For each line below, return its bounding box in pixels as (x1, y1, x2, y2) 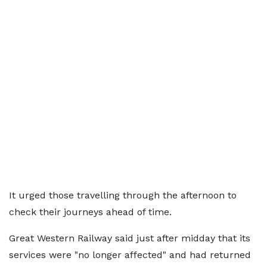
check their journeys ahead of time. (9, 206, 172, 218)
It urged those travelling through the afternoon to (9, 189, 237, 201)
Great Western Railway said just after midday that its (9, 232, 250, 244)
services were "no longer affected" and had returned (9, 249, 251, 260)
